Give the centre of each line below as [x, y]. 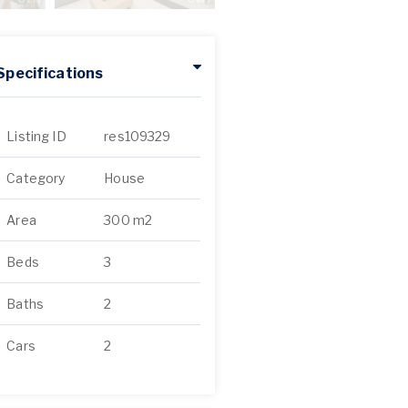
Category [36, 178]
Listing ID [36, 136]
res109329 [138, 136]
